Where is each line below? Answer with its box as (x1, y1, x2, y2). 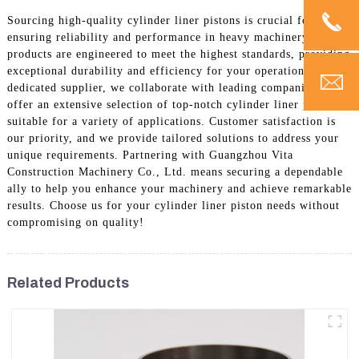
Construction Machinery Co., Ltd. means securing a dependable (6, 166, 343, 179)
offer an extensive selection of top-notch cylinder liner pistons (6, 99, 340, 111)
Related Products (6, 274, 129, 291)
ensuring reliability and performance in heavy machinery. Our (6, 31, 336, 44)
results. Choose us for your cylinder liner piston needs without (6, 200, 340, 212)
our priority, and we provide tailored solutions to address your (6, 132, 339, 145)
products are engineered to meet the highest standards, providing (6, 48, 350, 61)
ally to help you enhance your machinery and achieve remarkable (6, 183, 352, 196)
